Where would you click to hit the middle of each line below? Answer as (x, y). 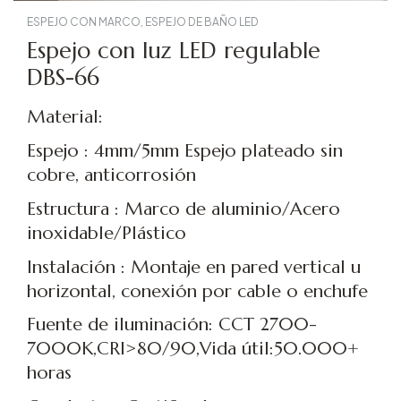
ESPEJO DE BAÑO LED (202, 22)
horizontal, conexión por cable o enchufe (197, 291)
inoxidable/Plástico (107, 233)
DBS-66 (63, 78)
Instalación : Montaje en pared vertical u (194, 267)
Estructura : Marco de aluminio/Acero (183, 209)
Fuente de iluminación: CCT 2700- (172, 325)
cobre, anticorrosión (111, 175)
